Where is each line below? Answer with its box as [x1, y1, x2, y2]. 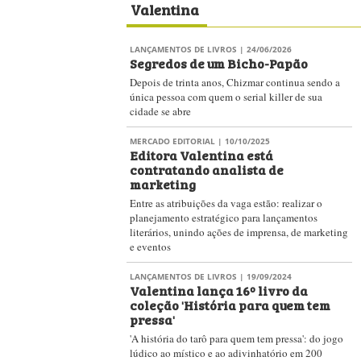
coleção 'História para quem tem [130, 295, 330, 314]
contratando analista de [130, 160, 284, 179]
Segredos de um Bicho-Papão [130, 53, 308, 73]
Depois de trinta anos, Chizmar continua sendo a [130, 75, 340, 89]
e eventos [130, 239, 171, 254]
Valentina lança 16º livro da [130, 280, 308, 300]
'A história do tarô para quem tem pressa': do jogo [130, 331, 343, 346]
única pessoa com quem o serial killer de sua [130, 89, 322, 104]
